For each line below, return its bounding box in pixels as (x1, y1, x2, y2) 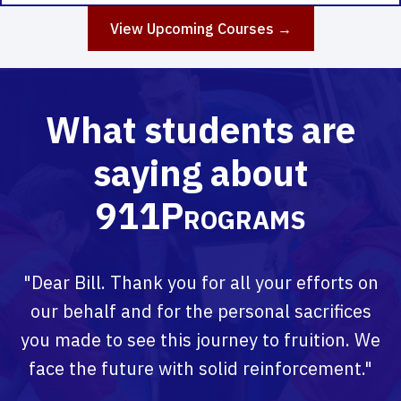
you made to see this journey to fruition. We (21, 327, 380, 352)
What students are (46, 106, 355, 153)
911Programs (95, 192, 306, 239)
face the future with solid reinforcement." (29, 355, 372, 380)
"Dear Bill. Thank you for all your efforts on (22, 269, 379, 294)
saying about (93, 149, 308, 196)
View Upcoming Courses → (109, 19, 292, 38)
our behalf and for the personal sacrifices (30, 298, 371, 323)
